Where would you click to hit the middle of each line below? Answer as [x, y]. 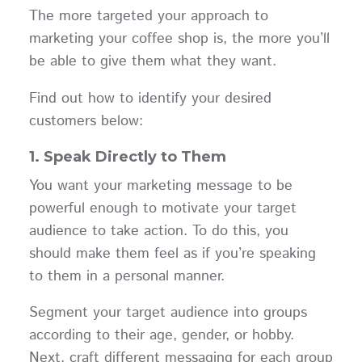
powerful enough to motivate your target [162, 208]
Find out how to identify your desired [150, 98]
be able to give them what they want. [157, 61]
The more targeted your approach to [148, 16]
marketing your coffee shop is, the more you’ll [179, 38]
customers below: [86, 121]
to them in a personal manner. [131, 276]
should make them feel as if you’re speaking [172, 253]
